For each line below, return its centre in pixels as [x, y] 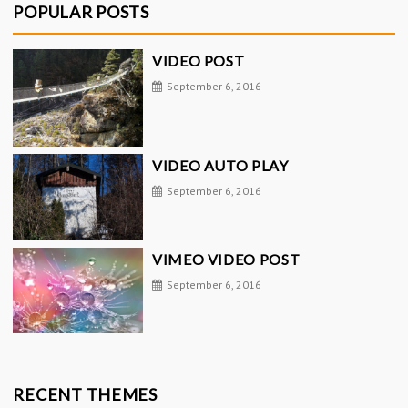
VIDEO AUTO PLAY [220, 165]
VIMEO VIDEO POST [226, 259]
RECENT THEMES [85, 394]
